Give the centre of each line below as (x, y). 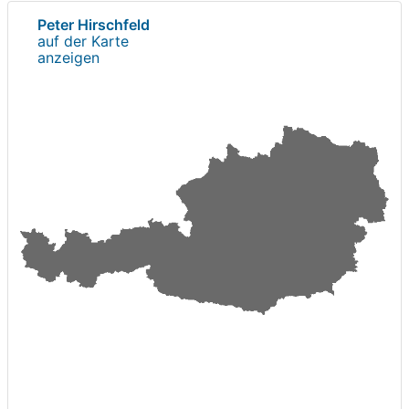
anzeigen (68, 57)
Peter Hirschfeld (94, 24)
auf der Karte (83, 41)
